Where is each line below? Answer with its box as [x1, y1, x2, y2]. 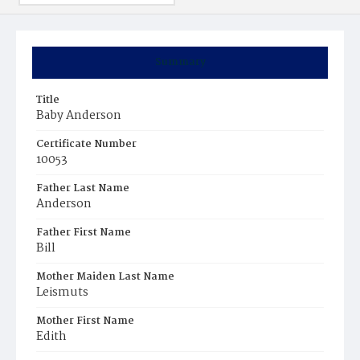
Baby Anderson [36, 106, 121, 125]
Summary [154, 54, 206, 71]
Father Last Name [36, 180, 129, 197]
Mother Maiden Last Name [36, 268, 174, 285]
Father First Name [36, 224, 131, 241]
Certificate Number [36, 136, 137, 153]
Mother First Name [36, 313, 134, 329]
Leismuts [36, 283, 88, 302]
